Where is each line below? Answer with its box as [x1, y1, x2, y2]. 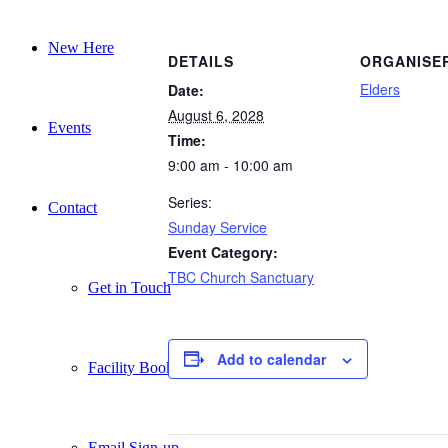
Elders [360, 78, 400, 99]
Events [48, 119, 91, 136]
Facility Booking [88, 359, 194, 376]
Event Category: [168, 241, 278, 262]
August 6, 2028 [168, 104, 264, 125]
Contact [48, 199, 97, 216]
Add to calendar [217, 348, 326, 369]
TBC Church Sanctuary [168, 266, 314, 287]
